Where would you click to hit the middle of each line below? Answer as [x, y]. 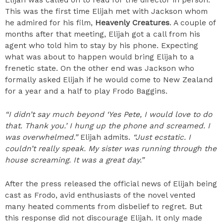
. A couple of [193, 23]
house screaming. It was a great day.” [75, 160]
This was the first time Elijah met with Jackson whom [106, 11]
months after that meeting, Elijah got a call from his [103, 34]
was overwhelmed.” [41, 138]
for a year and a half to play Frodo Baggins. [86, 91]
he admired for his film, [50, 23]
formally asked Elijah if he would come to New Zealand [109, 80]
